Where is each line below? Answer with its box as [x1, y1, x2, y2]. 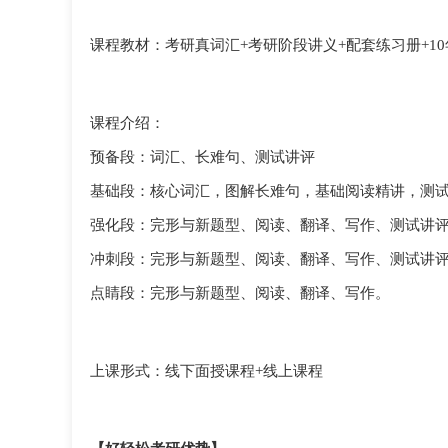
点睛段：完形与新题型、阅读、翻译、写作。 [90, 285, 390, 301]
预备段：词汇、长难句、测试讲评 [90, 149, 315, 165]
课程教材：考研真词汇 [90, 37, 240, 53]
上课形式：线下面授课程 [90, 363, 255, 379]
